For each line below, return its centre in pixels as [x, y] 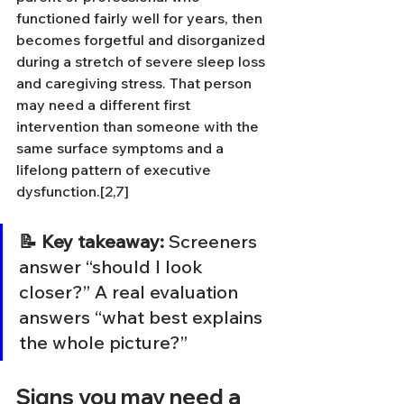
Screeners [213, 241]
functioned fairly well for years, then [141, 18]
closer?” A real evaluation [131, 292]
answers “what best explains [143, 317]
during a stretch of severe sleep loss [142, 61]
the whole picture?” [103, 342]
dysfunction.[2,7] [73, 191]
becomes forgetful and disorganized [142, 40]
